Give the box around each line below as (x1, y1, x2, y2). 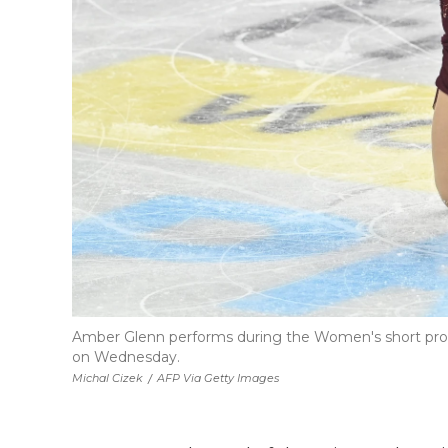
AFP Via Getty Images (157, 371, 279, 385)
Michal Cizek (72, 371, 143, 385)
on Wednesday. (72, 348, 180, 366)
